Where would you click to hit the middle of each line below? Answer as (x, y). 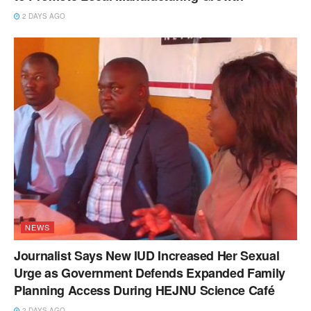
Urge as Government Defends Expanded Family (150, 273)
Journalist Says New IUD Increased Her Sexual (147, 256)
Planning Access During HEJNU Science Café (144, 291)
